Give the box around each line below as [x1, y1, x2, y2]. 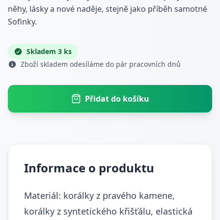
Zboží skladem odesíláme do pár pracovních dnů [18, 59, 181, 69]
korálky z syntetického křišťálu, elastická [24, 205, 192, 217]
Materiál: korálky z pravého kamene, [24, 190, 175, 201]
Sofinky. [8, 16, 37, 27]
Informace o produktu [24, 160, 154, 176]
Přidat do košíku [84, 93, 149, 104]
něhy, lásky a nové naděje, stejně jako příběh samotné [8, 3, 207, 14]
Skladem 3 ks [26, 47, 72, 56]
